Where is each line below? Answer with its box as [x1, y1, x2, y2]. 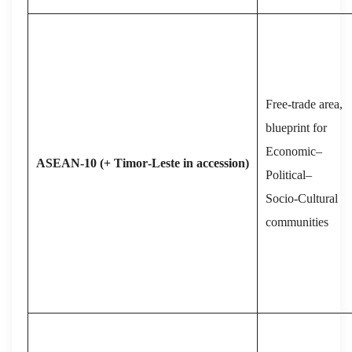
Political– [266, 167, 312, 181]
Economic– [266, 144, 322, 158]
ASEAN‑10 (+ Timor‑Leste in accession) [36, 156, 249, 170]
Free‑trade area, [266, 97, 343, 111]
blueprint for [266, 120, 327, 134]
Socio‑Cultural [266, 191, 338, 205]
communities [266, 214, 328, 229]
